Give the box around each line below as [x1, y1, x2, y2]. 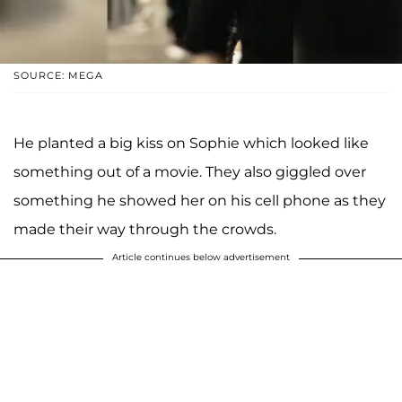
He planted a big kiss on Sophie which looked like [13, 134, 369, 152]
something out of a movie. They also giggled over [13, 162, 366, 180]
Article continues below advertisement [112, 250, 290, 263]
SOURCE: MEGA [13, 68, 103, 82]
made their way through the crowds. [13, 220, 276, 238]
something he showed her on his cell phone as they [13, 191, 386, 209]
